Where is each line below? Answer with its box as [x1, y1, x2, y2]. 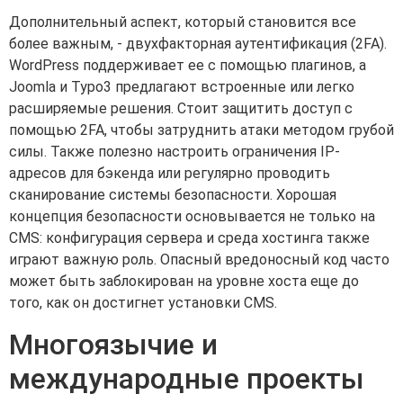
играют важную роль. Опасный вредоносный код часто [9, 251, 390, 269]
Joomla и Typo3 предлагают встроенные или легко [9, 78, 354, 96]
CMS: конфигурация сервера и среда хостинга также [9, 229, 370, 247]
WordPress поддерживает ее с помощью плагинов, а [9, 57, 366, 75]
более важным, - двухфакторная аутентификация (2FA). [9, 35, 387, 53]
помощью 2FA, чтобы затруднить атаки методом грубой [9, 121, 394, 139]
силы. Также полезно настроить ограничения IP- [9, 143, 340, 161]
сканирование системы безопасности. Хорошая [9, 186, 336, 204]
